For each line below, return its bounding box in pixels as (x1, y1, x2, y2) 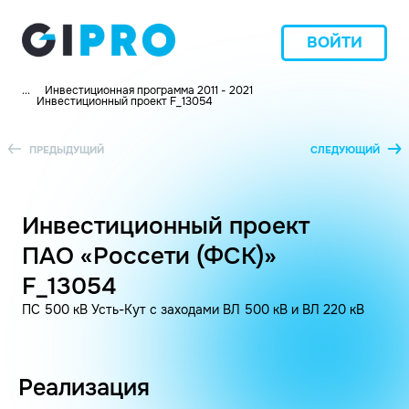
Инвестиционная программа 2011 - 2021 (45, 83, 253, 98)
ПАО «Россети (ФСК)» (22, 241, 277, 271)
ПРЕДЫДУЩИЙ (29, 142, 104, 156)
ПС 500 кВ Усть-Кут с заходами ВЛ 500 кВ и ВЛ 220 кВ (22, 301, 364, 318)
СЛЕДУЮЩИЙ (310, 142, 380, 156)
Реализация (18, 373, 150, 403)
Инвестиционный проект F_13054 (37, 94, 213, 109)
